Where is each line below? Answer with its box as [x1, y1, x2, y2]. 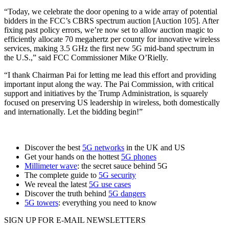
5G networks [82, 143, 124, 152]
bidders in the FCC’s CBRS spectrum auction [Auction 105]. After [4, 16, 219, 25]
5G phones [121, 152, 156, 161]
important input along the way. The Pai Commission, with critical [4, 79, 214, 88]
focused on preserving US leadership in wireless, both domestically [4, 98, 220, 107]
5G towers [25, 198, 58, 207]
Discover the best [25, 143, 82, 152]
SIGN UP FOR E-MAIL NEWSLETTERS [4, 215, 146, 224]
